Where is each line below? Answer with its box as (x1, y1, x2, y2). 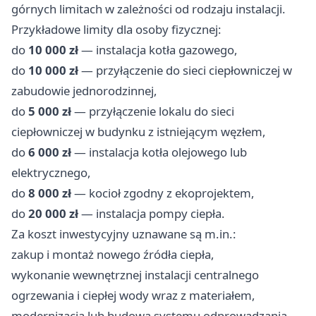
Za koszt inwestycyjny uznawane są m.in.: (11, 226, 236, 243)
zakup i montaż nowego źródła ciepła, (11, 246, 214, 263)
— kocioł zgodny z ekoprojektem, (71, 185, 255, 202)
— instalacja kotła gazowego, (78, 42, 238, 59)
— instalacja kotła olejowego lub (71, 144, 247, 161)
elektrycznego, (11, 164, 91, 181)
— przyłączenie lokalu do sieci (71, 103, 234, 120)
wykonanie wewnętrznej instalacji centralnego (11, 267, 259, 284)
